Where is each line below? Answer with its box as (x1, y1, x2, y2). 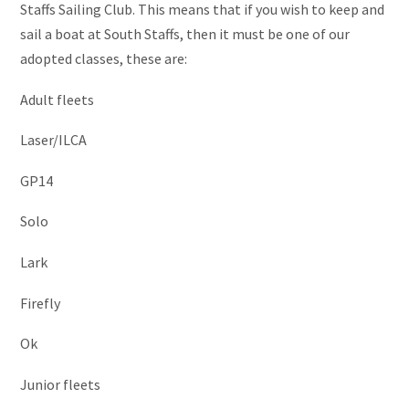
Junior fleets (20, 374, 100, 393)
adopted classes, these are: (20, 49, 187, 68)
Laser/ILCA (20, 131, 87, 150)
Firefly (20, 293, 60, 312)
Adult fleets (20, 89, 94, 109)
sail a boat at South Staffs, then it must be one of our (20, 25, 350, 43)
